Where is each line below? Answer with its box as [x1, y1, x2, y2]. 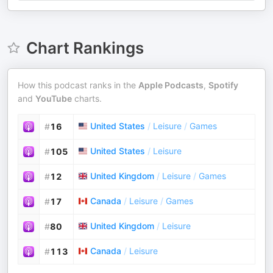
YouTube [35, 93, 72, 104]
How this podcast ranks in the [18, 80, 138, 90]
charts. [72, 93, 102, 104]
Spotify [208, 80, 238, 90]
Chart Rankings [26, 38, 144, 57]
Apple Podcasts [138, 80, 204, 90]
